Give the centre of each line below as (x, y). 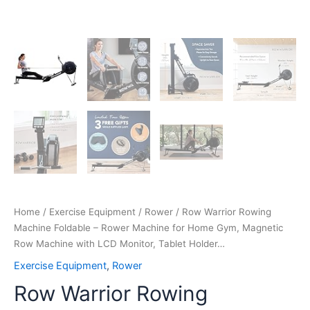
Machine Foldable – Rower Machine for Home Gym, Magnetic (148, 228)
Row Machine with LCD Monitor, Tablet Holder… (119, 244)
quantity (32, 55)
